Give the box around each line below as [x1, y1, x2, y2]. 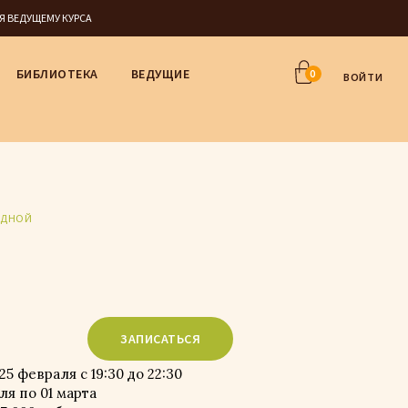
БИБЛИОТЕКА [15, 66, 98, 82]
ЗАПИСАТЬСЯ [120, 331, 200, 347]
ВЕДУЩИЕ [130, 66, 190, 82]
